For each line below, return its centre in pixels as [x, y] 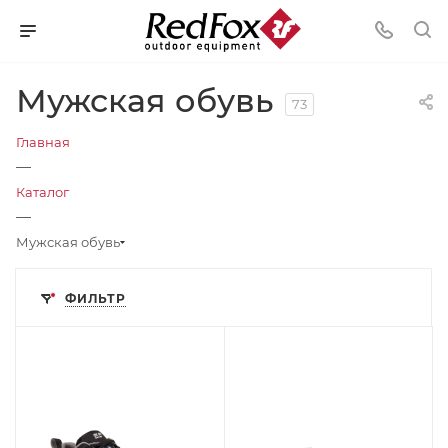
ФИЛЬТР [95, 298]
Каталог [42, 192]
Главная [43, 142]
